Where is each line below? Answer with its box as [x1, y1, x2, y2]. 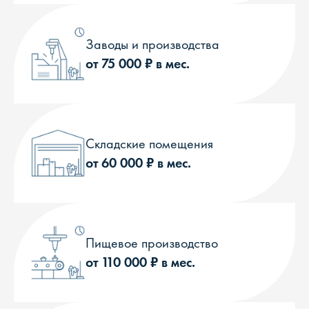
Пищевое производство [86, 234, 218, 252]
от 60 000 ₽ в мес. [86, 154, 191, 172]
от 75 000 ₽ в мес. [86, 54, 190, 72]
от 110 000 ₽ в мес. [86, 253, 195, 271]
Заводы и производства [86, 35, 219, 53]
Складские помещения [86, 134, 213, 152]
